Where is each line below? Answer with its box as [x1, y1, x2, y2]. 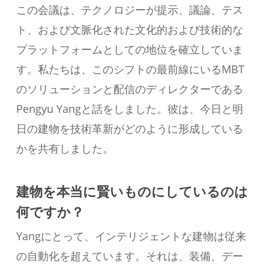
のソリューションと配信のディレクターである [16, 81, 243, 96]
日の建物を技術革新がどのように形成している [16, 121, 243, 136]
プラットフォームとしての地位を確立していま [16, 41, 243, 56]
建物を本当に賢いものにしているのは [16, 181, 248, 200]
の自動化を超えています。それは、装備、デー [16, 248, 243, 263]
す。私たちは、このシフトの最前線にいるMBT [16, 61, 244, 76]
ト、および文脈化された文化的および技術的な [16, 22, 243, 37]
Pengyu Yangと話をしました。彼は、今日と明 [16, 101, 243, 116]
